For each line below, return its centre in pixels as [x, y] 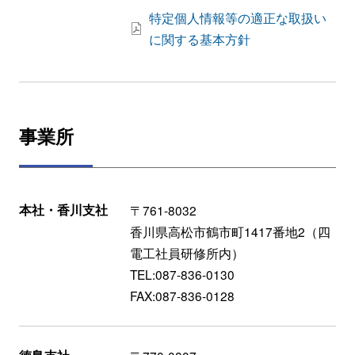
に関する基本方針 [200, 39]
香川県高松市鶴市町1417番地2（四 [230, 231]
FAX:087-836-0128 [182, 296]
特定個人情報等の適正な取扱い [238, 17]
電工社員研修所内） [187, 253]
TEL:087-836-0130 [182, 274]
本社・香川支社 [63, 210]
